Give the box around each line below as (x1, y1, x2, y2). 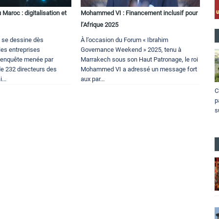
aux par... (81, 75, 105, 83)
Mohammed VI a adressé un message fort (81, 65, 197, 73)
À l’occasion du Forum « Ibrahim (81, 36, 169, 44)
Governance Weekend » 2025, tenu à (81, 45, 182, 53)
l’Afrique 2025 (81, 21, 119, 28)
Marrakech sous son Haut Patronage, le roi (81, 55, 198, 63)
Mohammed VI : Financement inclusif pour (81, 9, 198, 17)
